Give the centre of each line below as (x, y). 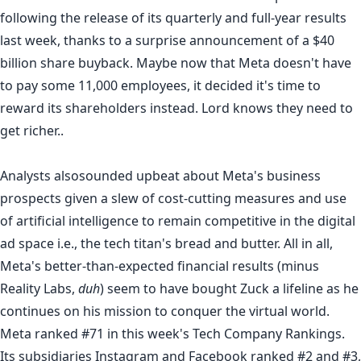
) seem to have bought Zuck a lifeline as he (229, 288)
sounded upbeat (129, 175)
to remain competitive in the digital (247, 220)
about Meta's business (250, 175)
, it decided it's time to (254, 85)
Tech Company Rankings (267, 333)
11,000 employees (133, 85)
